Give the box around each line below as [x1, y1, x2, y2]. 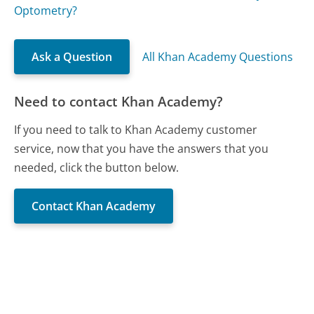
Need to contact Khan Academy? [14, 92, 224, 111]
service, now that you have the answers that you [14, 140, 269, 156]
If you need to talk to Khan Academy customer [14, 121, 258, 137]
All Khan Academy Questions [142, 49, 294, 65]
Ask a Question [32, 49, 113, 65]
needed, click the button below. [14, 159, 179, 175]
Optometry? [14, 3, 78, 19]
